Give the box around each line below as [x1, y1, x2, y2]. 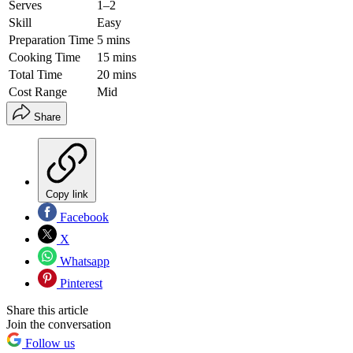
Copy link [46, 188, 88, 201]
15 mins [97, 50, 136, 65]
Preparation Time [9, 33, 94, 47]
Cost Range [9, 85, 67, 99]
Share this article [6, 303, 88, 318]
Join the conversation [6, 318, 111, 332]
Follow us [22, 336, 75, 351]
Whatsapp [57, 255, 110, 269]
